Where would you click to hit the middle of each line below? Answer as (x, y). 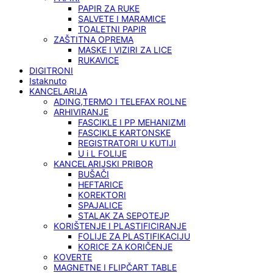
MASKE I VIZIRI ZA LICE (125, 50)
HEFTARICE (101, 185)
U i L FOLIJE (102, 154)
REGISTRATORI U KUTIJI (127, 143)
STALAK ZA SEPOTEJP (124, 216)
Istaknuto (48, 81)
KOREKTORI (102, 195)
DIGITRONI (51, 71)
